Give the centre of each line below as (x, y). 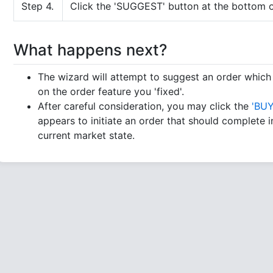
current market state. (86, 135)
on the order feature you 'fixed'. (111, 91)
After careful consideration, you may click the (145, 106)
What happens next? (90, 50)
